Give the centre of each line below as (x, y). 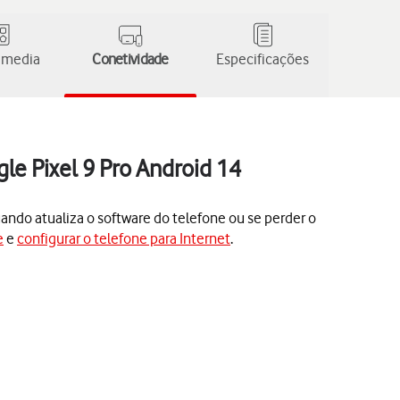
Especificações (262, 59)
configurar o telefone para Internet (124, 238)
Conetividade (130, 59)
